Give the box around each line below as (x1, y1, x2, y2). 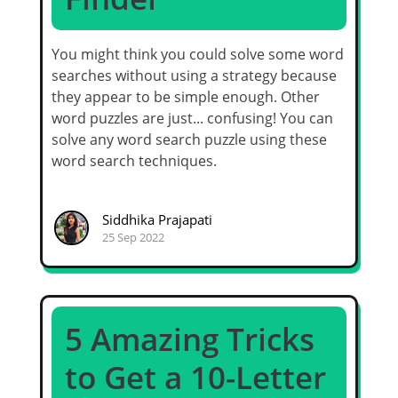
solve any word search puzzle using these (52, 130, 327, 150)
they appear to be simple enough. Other (52, 87, 320, 107)
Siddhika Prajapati (101, 210, 212, 228)
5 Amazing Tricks (65, 318, 314, 361)
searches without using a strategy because (52, 66, 337, 86)
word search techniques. (52, 151, 217, 171)
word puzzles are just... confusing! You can (52, 108, 333, 129)
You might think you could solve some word (52, 44, 344, 65)
